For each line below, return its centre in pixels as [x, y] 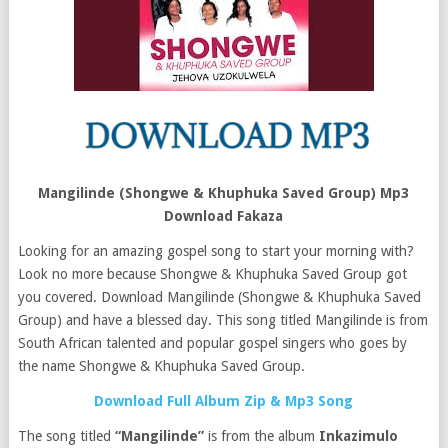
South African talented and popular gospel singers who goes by [212, 343]
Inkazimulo [358, 436]
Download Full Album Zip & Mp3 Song [224, 401]
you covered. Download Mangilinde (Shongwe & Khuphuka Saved [219, 297]
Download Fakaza [224, 216]
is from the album [261, 436]
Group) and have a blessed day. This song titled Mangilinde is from [222, 320]
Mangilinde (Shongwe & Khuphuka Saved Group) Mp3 [224, 193]
